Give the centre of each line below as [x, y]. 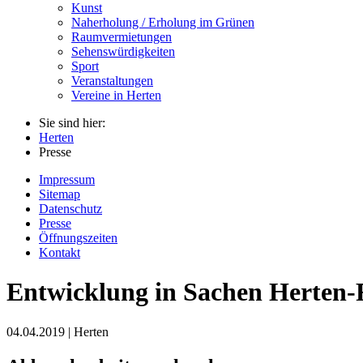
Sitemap [60, 194]
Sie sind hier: [72, 122]
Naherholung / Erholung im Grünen [163, 22]
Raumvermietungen [122, 36]
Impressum [67, 179]
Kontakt [60, 252]
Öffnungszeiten [78, 237]
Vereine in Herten [116, 95]
